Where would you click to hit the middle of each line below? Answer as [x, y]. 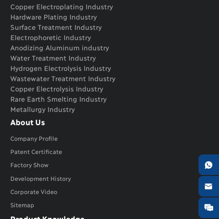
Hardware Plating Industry [54, 17]
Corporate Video [34, 191]
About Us [28, 122]
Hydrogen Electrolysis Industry [61, 68]
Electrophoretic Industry [51, 37]
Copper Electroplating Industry [62, 6]
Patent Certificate [36, 152]
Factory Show [29, 165]
